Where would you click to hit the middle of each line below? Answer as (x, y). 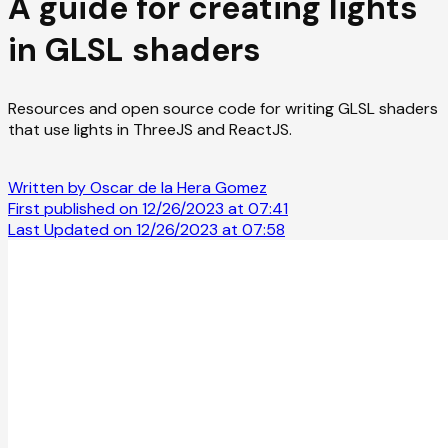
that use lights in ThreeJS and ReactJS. (150, 129)
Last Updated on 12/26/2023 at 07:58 (146, 229)
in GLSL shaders (134, 49)
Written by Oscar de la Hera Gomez (137, 187)
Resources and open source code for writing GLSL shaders (223, 108)
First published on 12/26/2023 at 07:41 (148, 208)
